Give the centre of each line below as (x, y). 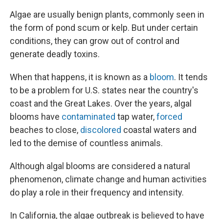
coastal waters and (160, 130)
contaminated (88, 117)
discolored (102, 130)
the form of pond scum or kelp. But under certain (104, 28)
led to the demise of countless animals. (86, 143)
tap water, (136, 117)
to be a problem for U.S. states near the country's (104, 90)
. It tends (191, 77)
